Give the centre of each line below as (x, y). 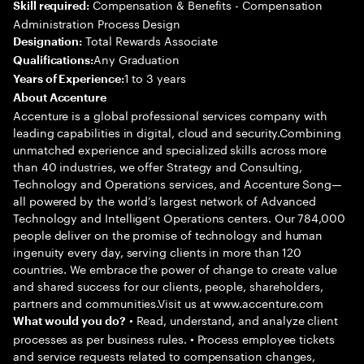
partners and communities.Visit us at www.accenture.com (169, 302)
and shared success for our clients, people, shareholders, (169, 285)
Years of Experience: (69, 79)
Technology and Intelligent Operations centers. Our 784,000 (179, 217)
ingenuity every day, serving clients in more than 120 (158, 251)
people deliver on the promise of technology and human (168, 234)
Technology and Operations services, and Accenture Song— (178, 183)
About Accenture (60, 97)
